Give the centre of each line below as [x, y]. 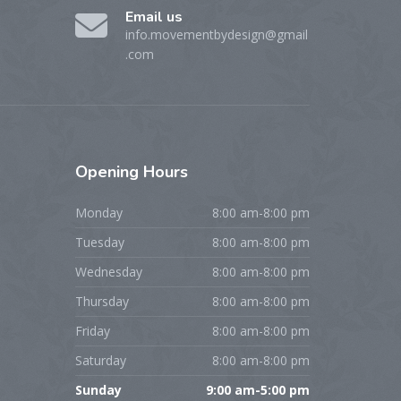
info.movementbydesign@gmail [216, 34]
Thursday [102, 301]
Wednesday [108, 271]
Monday [98, 212]
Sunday [98, 389]
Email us [154, 17]
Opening [109, 171]
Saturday [100, 360]
